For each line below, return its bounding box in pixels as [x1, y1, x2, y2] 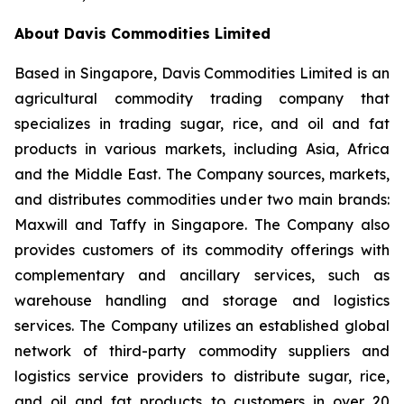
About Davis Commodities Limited [14, 24, 271, 42]
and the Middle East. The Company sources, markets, [14, 165, 390, 183]
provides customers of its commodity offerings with [14, 241, 390, 259]
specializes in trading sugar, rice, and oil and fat [14, 115, 390, 133]
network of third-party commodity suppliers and [14, 342, 390, 360]
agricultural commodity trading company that [14, 89, 390, 107]
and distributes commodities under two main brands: [14, 190, 390, 208]
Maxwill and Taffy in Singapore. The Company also [14, 216, 390, 234]
